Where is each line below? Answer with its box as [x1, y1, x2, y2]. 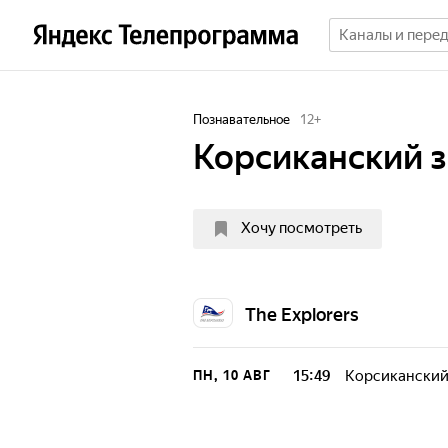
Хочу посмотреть [241, 219, 362, 237]
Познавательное [193, 112, 290, 127]
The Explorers [245, 304, 359, 325]
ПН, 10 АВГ [193, 368, 271, 383]
